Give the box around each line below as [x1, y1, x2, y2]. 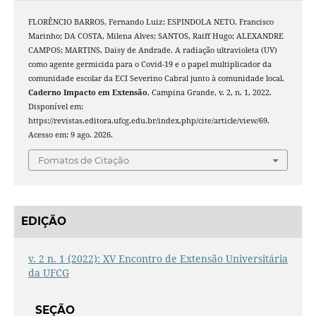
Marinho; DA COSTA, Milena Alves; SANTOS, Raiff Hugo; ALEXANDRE [28, 31, 284, 41]
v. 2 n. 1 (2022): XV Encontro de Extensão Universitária [28, 251, 288, 265]
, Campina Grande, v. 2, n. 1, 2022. [147, 87, 272, 97]
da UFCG [28, 265, 69, 279]
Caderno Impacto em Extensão [28, 87, 147, 97]
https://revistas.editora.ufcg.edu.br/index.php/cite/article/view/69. [28, 116, 269, 126]
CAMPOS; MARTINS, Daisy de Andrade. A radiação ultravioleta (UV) [28, 45, 277, 55]
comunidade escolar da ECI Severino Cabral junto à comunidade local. [28, 73, 284, 83]
